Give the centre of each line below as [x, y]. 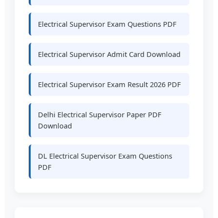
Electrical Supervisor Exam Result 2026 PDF [110, 84]
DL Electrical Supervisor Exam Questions [105, 156]
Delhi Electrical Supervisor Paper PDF [100, 115]
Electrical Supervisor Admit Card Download [109, 54]
